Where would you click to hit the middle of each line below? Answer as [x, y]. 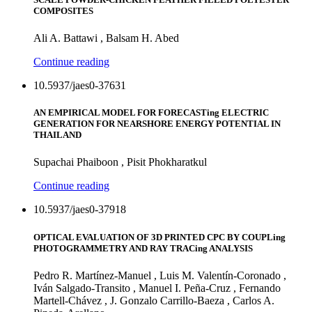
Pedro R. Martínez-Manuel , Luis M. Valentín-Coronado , [160, 275]
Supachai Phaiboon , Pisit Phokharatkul [120, 162]
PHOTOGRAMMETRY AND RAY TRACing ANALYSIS [143, 248]
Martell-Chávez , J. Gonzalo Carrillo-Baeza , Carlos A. [154, 300]
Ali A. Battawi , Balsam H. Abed [106, 38]
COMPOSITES [63, 10]
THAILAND [57, 135]
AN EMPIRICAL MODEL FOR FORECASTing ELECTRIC [151, 113]
